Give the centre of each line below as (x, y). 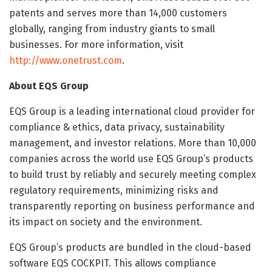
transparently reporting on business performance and (132, 206)
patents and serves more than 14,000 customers (118, 13)
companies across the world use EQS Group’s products (131, 158)
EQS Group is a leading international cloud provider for (132, 111)
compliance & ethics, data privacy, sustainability (117, 127)
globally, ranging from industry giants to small (112, 29)
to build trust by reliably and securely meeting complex (133, 174)
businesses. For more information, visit (96, 44)
